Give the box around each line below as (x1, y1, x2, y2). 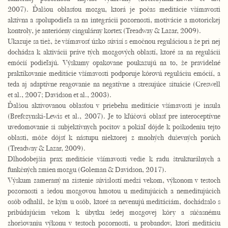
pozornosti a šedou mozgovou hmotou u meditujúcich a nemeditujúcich (8, 186, 220, 195)
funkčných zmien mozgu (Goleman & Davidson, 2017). (8, 164, 166, 174)
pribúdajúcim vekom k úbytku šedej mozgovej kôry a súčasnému (8, 207, 220, 217)
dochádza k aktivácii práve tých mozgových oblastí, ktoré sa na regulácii (8, 47, 220, 56)
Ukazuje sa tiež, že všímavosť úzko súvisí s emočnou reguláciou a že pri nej (8, 36, 220, 46)
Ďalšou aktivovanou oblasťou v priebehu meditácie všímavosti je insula (8, 100, 220, 110)
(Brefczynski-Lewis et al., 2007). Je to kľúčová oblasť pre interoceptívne (8, 111, 220, 121)
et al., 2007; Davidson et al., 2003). (8, 90, 111, 99)
